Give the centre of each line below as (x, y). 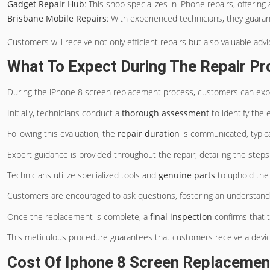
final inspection (181, 216)
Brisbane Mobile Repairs (57, 19)
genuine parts (187, 175)
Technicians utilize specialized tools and (83, 175)
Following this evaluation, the (62, 134)
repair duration (149, 134)
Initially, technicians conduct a (64, 113)
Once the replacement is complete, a (79, 216)
